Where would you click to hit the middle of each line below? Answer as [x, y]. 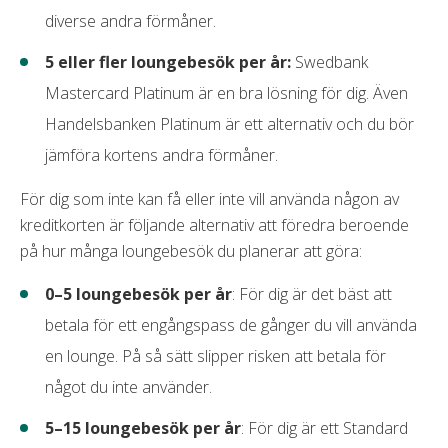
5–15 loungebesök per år [143, 427]
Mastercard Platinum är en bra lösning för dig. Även [226, 92]
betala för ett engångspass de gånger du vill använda [231, 324]
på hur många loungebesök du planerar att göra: [191, 250]
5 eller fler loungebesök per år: [168, 61]
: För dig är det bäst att [312, 293]
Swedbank [329, 61]
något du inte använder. [130, 386]
